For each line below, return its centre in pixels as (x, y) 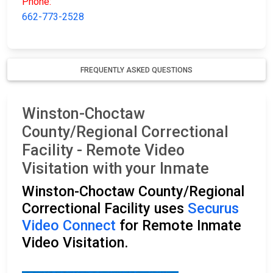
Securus (213, 209)
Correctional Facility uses (105, 209)
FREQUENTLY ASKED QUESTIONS (136, 70)
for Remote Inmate (179, 226)
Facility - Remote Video (103, 151)
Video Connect (69, 226)
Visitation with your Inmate (115, 169)
